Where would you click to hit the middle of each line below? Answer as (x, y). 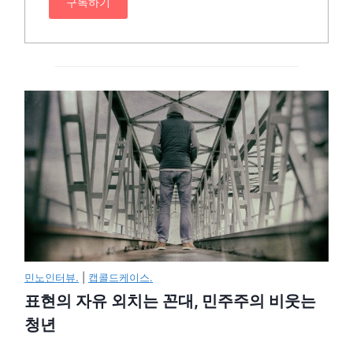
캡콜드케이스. (121, 277)
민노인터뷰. (52, 277)
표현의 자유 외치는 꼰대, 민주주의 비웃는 (171, 301)
